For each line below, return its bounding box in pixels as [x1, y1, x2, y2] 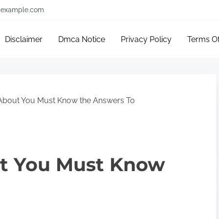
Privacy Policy [121, 35, 172, 44]
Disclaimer [5, 35, 43, 44]
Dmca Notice [58, 35, 106, 44]
